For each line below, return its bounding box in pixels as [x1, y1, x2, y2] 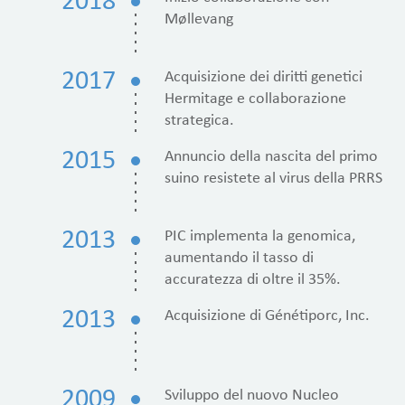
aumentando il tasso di [165, 250, 315, 266]
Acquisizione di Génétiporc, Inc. [165, 307, 371, 324]
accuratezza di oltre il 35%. [165, 271, 342, 287]
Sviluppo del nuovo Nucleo [165, 387, 340, 403]
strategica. [165, 112, 235, 128]
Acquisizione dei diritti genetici [165, 69, 363, 85]
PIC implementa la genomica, [165, 228, 356, 244]
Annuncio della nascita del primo [165, 148, 379, 165]
